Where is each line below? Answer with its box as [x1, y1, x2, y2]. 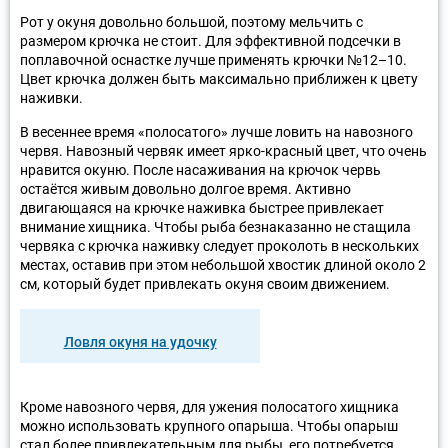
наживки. [20, 89, 83, 106]
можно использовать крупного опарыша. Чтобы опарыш [20, 417, 398, 434]
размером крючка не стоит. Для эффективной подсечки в [20, 32, 401, 49]
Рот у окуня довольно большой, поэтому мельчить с [20, 13, 363, 30]
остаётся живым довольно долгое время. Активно [20, 180, 351, 197]
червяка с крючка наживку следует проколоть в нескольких [20, 237, 419, 254]
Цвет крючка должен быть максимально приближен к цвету [20, 70, 418, 87]
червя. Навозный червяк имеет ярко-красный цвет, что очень [20, 142, 427, 159]
